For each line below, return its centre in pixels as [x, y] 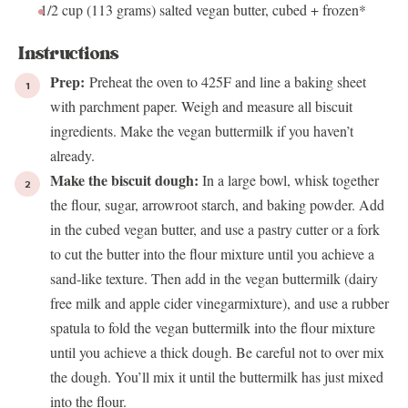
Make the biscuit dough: [124, 180]
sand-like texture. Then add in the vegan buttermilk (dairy [214, 279]
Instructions [68, 54]
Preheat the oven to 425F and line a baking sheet [228, 82]
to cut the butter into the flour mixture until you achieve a [212, 254]
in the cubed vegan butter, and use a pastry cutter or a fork [215, 229]
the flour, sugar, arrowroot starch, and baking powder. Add [217, 205]
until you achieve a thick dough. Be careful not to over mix [217, 352]
